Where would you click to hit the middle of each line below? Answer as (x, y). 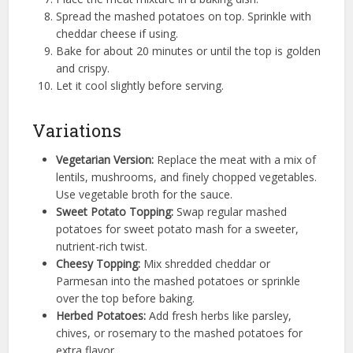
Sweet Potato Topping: (114, 211)
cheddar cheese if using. (117, 33)
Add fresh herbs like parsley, (218, 315)
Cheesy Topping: (98, 263)
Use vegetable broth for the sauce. (144, 194)
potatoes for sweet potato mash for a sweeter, (177, 229)
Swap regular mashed (230, 211)
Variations (76, 130)
